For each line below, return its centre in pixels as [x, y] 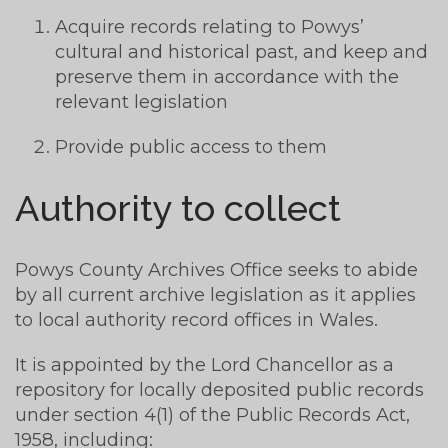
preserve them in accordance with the [227, 77]
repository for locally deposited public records [219, 389]
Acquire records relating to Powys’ [209, 27]
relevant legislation [141, 102]
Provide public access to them [191, 147]
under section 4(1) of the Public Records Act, [212, 414]
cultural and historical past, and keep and [241, 52]
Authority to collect [178, 208]
